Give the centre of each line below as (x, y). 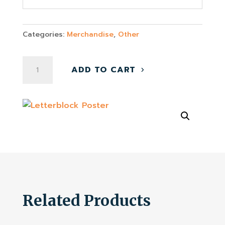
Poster (35, 76)
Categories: (44, 34)
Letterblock (46, 62)
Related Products (86, 200)
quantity (39, 89)
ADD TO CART (104, 70)
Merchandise (90, 34)
